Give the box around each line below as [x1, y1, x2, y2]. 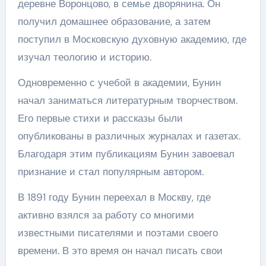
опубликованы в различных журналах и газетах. [17, 129, 240, 142]
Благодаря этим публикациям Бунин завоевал [17, 147, 235, 160]
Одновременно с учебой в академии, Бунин [17, 76, 221, 89]
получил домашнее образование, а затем [17, 15, 211, 28]
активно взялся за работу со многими [17, 208, 194, 221]
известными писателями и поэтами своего [17, 226, 218, 239]
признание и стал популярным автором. [17, 165, 204, 178]
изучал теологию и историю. [17, 50, 151, 64]
